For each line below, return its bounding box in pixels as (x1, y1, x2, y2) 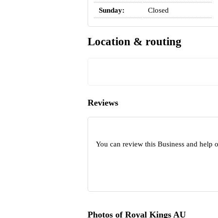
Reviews (87, 98, 118, 108)
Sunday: (98, 6, 125, 14)
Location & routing (87, 36, 182, 48)
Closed (147, 6, 169, 14)
